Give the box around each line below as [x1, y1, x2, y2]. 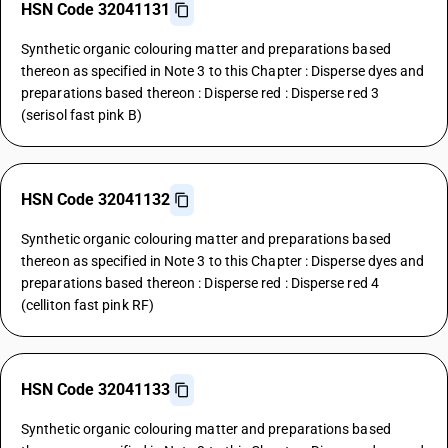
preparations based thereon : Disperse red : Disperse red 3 [21, 85, 379, 101]
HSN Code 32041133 [21, 380, 170, 399]
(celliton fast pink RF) [21, 297, 154, 313]
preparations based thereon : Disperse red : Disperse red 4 [21, 275, 379, 291]
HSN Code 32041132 [21, 190, 170, 209]
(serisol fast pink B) [21, 107, 142, 123]
